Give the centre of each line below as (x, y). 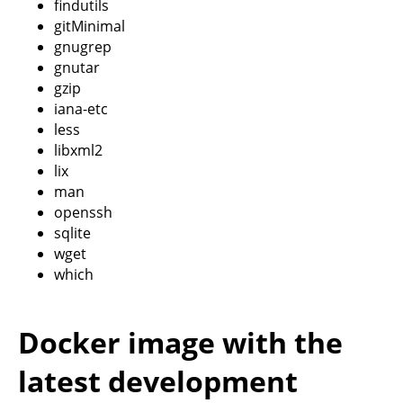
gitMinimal (90, 26)
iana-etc (81, 108)
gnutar (77, 67)
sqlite (72, 233)
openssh (83, 212)
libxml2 (78, 150)
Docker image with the (180, 342)
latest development (158, 381)
